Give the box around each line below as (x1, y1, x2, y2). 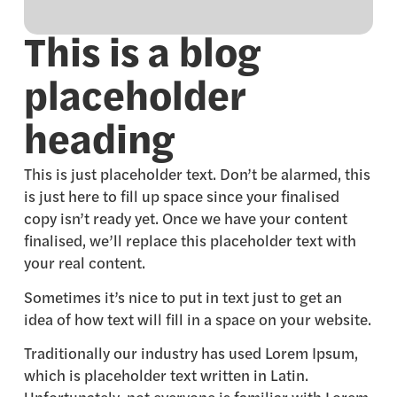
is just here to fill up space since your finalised (23, 190, 339, 206)
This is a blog (23, 35, 261, 76)
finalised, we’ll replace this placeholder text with (23, 234, 356, 250)
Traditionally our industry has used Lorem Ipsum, (23, 347, 358, 363)
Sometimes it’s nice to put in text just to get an (23, 291, 342, 307)
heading (23, 122, 175, 163)
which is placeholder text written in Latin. (23, 370, 308, 385)
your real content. (23, 256, 145, 272)
